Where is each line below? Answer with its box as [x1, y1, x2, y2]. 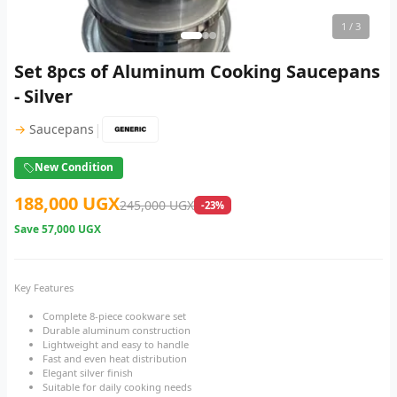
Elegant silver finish [43, 366, 133, 380]
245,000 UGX [120, 197, 194, 214]
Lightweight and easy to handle [43, 338, 189, 352]
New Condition [35, 160, 114, 175]
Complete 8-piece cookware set [43, 309, 186, 323]
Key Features [14, 281, 74, 295]
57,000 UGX [42, 222, 101, 237]
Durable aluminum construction [43, 323, 191, 338]
